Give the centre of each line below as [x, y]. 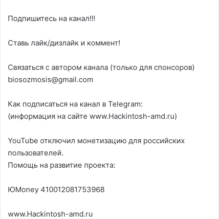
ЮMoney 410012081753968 [56, 189]
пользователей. [36, 153]
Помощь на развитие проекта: [62, 165]
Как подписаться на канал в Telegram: [75, 104]
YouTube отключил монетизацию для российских [96, 141]
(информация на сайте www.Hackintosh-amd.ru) [92, 116]
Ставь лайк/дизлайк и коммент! [64, 43]
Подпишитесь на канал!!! [52, 18]
